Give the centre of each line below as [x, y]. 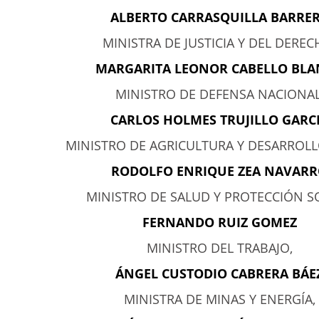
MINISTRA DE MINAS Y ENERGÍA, [219, 299]
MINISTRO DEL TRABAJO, [219, 248]
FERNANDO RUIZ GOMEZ [219, 222]
